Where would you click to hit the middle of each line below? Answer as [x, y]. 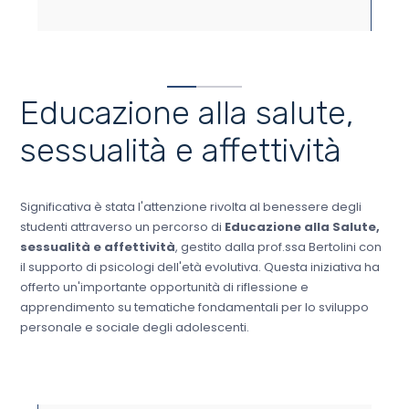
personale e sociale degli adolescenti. [134, 327]
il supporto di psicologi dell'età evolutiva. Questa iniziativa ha [199, 267]
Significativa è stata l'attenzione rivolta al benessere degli [190, 206]
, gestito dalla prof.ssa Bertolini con [278, 246]
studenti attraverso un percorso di [122, 226]
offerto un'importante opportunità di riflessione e [164, 287]
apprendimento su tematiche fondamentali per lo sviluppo [194, 307]
